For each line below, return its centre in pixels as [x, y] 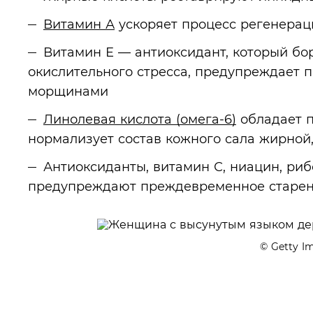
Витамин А [79, 24]
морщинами [68, 91]
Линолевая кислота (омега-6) [140, 119]
